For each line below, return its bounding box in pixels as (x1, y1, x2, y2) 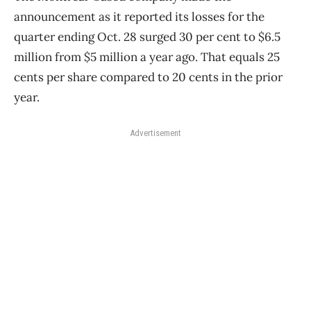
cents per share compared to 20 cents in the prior (14, 69, 283, 85)
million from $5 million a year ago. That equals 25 (14, 49, 280, 65)
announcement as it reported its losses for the (14, 9, 264, 25)
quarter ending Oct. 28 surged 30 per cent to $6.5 (14, 29, 280, 45)
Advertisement (130, 128, 181, 139)
